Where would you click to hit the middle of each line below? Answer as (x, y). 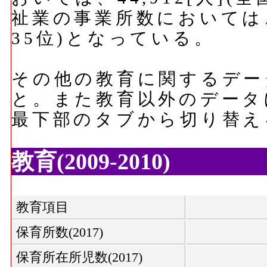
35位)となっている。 (113, 38)
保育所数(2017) (60, 232)
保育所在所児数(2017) (79, 257)
